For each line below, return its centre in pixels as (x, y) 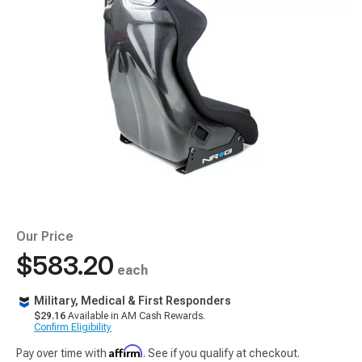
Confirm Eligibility (73, 327)
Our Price (45, 236)
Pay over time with (63, 353)
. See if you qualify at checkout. (221, 353)
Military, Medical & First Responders (133, 301)
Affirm (126, 351)
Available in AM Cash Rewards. (135, 316)
